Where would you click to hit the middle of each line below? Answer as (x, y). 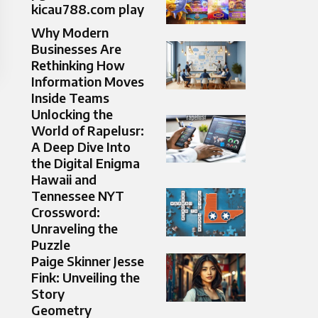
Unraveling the (75, 229)
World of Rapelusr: (88, 131)
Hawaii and (64, 180)
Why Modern (70, 33)
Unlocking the (72, 114)
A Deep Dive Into (81, 147)
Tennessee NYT (78, 196)
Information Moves (88, 82)
